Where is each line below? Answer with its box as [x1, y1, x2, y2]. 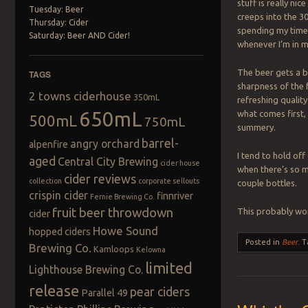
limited [144, 259, 192, 277]
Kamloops [93, 244, 134, 254]
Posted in [245, 238, 283, 247]
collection [28, 177, 62, 186]
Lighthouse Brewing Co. [28, 263, 143, 276]
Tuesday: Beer [28, 5, 84, 14]
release [28, 282, 79, 300]
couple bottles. [237, 178, 298, 188]
